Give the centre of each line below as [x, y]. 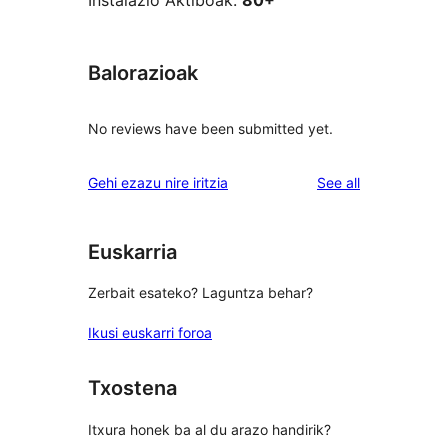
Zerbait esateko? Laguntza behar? [200, 293]
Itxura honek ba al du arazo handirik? [209, 429]
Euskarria [132, 251]
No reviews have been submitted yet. [210, 128]
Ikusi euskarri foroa [150, 333]
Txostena [132, 388]
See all [338, 182]
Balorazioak [143, 73]
